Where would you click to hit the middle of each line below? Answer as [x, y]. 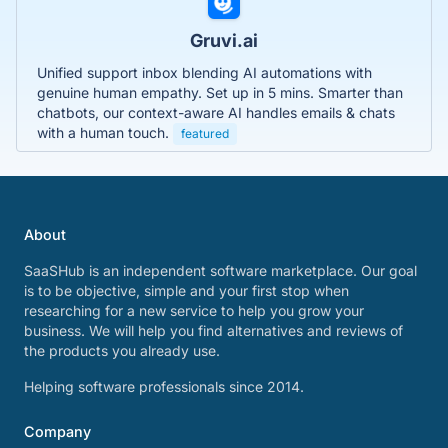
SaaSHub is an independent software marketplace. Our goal [220, 270]
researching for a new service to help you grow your [194, 310]
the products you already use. [122, 350]
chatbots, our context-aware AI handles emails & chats [216, 112]
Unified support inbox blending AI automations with [204, 72]
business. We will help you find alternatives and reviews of [213, 330]
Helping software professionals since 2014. [164, 386]
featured [205, 133]
